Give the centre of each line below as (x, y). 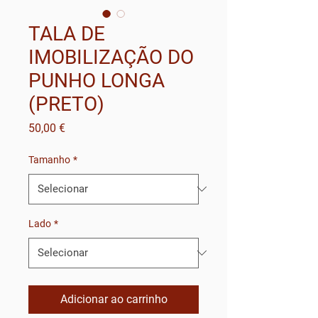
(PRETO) (66, 104)
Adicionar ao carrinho (114, 299)
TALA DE (67, 33)
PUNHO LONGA (97, 80)
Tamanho (49, 159)
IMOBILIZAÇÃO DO (111, 57)
